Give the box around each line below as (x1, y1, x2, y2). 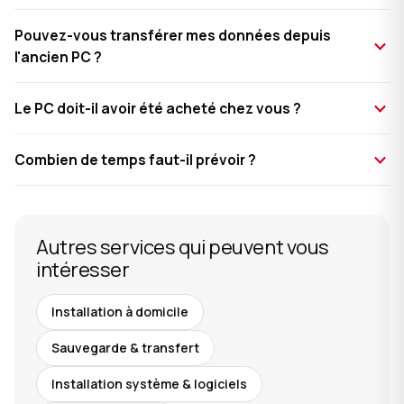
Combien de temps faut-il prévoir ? (14, 150, 256, 170)
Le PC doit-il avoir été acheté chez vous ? (14, 98, 301, 118)
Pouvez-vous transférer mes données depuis (14, 25, 331, 45)
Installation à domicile (51, 303, 188, 320)
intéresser (36, 256, 130, 283)
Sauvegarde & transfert (51, 339, 199, 356)
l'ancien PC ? (14, 47, 102, 67)
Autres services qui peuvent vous (36, 234, 329, 261)
